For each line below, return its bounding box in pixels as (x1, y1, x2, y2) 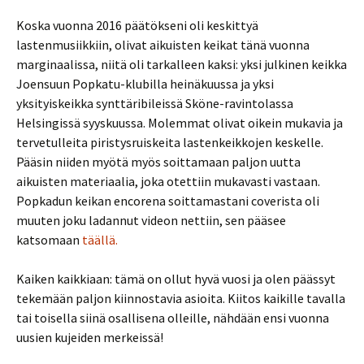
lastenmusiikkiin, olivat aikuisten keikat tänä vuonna (16, 37, 310, 54)
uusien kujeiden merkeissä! (16, 329, 163, 346)
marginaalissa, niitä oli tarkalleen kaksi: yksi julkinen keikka (16, 56, 347, 73)
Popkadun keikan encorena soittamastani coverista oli (16, 193, 319, 210)
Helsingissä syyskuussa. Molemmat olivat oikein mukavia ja (16, 115, 343, 132)
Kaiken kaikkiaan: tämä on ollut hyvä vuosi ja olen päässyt (16, 271, 336, 288)
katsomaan (16, 232, 82, 249)
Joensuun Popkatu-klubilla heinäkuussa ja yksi (16, 76, 274, 93)
